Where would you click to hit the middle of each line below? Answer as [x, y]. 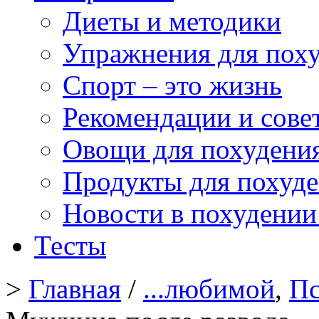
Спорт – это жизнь [172, 85]
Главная [75, 289]
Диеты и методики [172, 21]
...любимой [209, 289]
